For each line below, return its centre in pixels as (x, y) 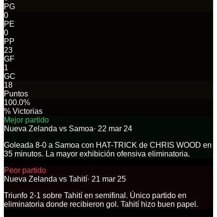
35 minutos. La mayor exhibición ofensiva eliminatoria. (97, 154)
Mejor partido (26, 120)
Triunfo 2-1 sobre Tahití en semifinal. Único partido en (95, 195)
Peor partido (25, 170)
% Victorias (23, 111)
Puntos (16, 94)
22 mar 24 (115, 129)
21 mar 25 (109, 179)
